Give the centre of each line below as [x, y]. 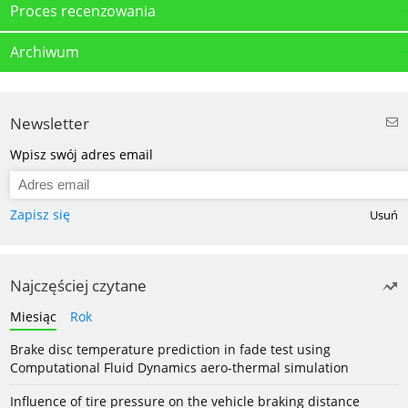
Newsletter [50, 123]
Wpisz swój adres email [82, 154]
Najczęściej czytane [78, 285]
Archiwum [45, 51]
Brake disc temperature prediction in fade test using [170, 349]
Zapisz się [40, 214]
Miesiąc [33, 316]
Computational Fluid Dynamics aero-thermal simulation [179, 367]
